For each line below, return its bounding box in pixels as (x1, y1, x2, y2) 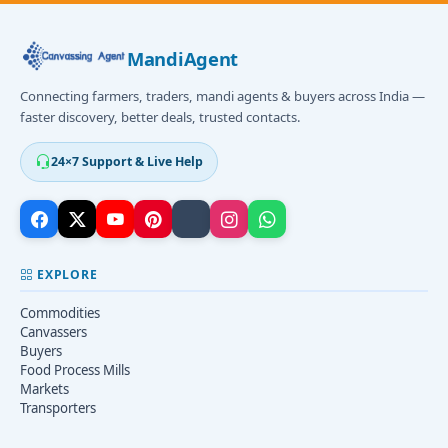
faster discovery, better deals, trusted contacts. (20, 108, 301, 126)
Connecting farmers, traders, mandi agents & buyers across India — (20, 87, 425, 105)
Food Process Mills (20, 361, 130, 379)
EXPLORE (36, 266, 98, 283)
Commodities (20, 304, 100, 322)
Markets (20, 380, 69, 398)
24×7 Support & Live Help (51, 153, 203, 170)
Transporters (20, 399, 96, 417)
